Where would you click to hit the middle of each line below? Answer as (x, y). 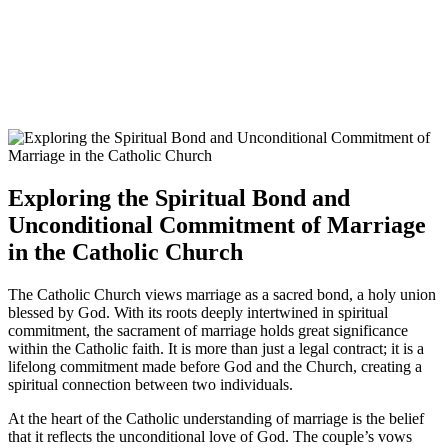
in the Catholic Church (125, 252)
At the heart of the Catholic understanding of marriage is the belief (216, 419)
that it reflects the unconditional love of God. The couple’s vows (210, 437)
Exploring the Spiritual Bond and (179, 198)
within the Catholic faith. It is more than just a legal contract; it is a (216, 349)
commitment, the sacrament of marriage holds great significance (208, 331)
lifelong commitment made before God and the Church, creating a (215, 367)
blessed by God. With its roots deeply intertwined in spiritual (198, 313)
